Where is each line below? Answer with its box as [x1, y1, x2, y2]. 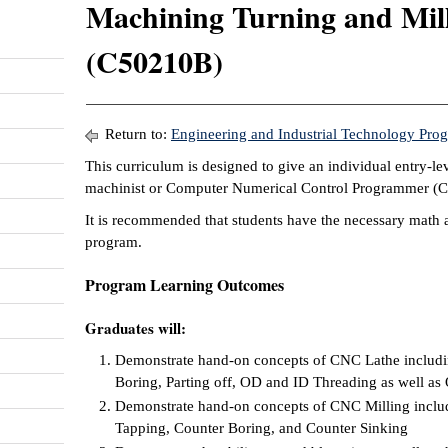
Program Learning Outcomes [85, 273, 284, 296]
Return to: [101, 126, 171, 142]
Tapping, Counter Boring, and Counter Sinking [115, 420, 408, 436]
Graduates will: [85, 317, 191, 339]
